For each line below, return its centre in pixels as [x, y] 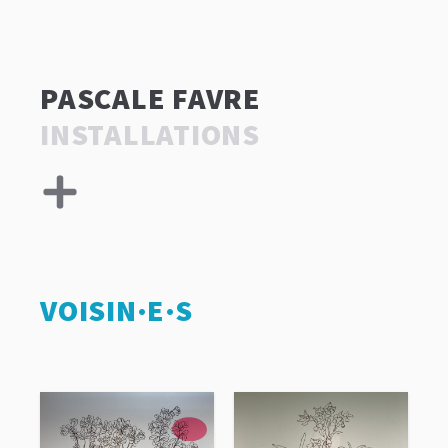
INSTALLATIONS [150, 134]
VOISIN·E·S [116, 310]
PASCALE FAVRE [150, 98]
